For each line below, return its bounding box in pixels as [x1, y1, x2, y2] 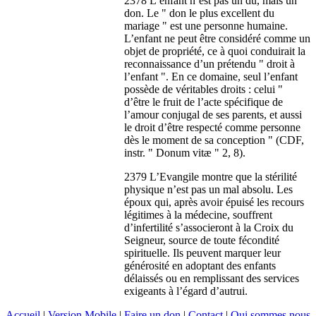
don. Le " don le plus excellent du [124, 6, 274, 19]
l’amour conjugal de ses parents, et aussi [124, 108, 302, 121]
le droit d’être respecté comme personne [124, 121, 300, 133]
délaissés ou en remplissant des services [124, 272, 299, 284]
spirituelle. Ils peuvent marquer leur [124, 246, 281, 259]
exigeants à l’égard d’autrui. [124, 284, 248, 297]
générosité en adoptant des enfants [124, 259, 276, 272]
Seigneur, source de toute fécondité [124, 233, 279, 246]
